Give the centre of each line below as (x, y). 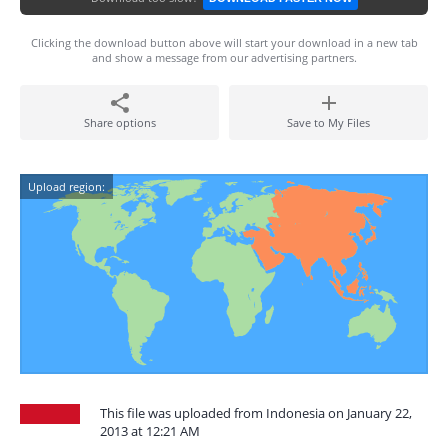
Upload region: (66, 186)
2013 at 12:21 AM (150, 431)
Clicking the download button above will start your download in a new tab (224, 42)
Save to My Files (328, 122)
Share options (119, 122)
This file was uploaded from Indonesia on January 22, (256, 413)
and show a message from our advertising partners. (224, 57)
